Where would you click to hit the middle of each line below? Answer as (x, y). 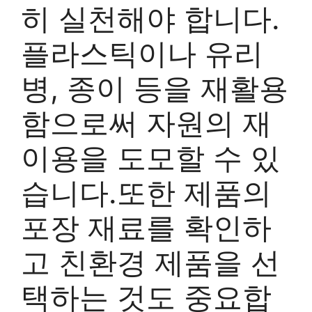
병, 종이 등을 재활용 (155, 88)
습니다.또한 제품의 (146, 193)
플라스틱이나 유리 (142, 53)
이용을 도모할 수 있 (150, 158)
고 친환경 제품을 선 (150, 262)
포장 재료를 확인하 (146, 227)
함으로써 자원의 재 (146, 123)
